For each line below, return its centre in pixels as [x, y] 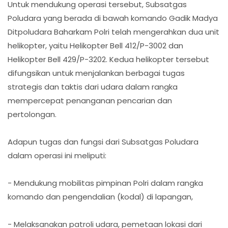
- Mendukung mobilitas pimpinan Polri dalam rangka [105, 183]
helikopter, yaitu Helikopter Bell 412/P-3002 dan [95, 45]
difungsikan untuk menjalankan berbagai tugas [96, 73]
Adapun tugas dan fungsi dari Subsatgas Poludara [103, 141]
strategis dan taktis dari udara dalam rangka [93, 87]
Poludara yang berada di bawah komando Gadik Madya [113, 18]
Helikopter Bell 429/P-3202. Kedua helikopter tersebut [108, 59]
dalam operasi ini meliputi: [57, 155]
